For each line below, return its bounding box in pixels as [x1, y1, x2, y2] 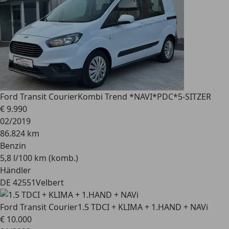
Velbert [36, 177, 64, 188]
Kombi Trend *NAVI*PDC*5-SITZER [78, 91, 211, 102]
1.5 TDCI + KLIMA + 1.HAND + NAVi [78, 201, 208, 213]
